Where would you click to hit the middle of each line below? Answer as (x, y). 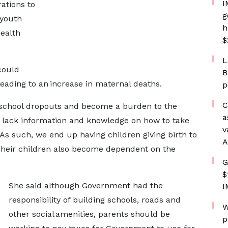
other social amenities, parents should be (89, 214)
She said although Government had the (85, 186)
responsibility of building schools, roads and (94, 200)
